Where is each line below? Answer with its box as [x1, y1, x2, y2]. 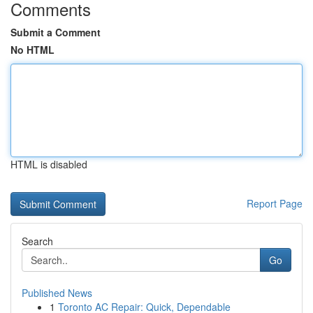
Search [22, 234, 53, 248]
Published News [22, 286, 92, 300]
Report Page [247, 196, 303, 210]
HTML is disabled [10, 157, 87, 171]
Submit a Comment [10, 25, 101, 39]
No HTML [10, 43, 54, 57]
